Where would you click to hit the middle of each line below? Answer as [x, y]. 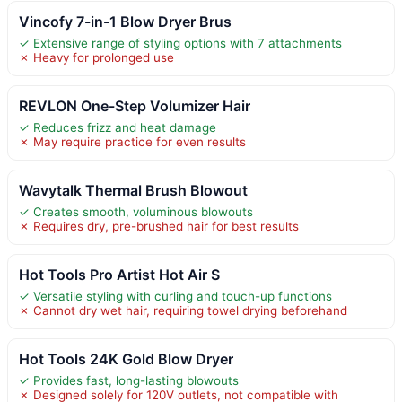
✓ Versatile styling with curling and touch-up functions [175, 296]
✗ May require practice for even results [132, 141]
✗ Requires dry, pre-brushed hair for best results [159, 226]
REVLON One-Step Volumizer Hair [135, 105]
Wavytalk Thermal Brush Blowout [133, 190]
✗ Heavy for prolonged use [96, 57]
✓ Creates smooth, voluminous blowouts [136, 211]
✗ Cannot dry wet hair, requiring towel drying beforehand [183, 310]
